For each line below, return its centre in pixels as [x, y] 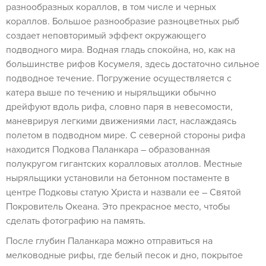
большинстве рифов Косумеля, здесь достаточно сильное [133, 64]
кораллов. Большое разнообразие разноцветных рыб [123, 21]
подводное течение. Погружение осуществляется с [119, 78]
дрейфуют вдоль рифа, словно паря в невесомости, [119, 107]
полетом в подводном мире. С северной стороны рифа [126, 135]
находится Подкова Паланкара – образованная [108, 150]
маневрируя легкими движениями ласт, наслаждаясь [121, 121]
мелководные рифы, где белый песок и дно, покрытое [124, 255]
